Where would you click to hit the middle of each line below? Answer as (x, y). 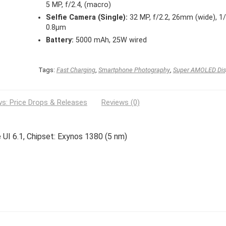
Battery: (60, 40)
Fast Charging (76, 70)
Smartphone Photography (134, 70)
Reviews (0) (121, 103)
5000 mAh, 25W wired (110, 40)
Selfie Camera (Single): (87, 18)
